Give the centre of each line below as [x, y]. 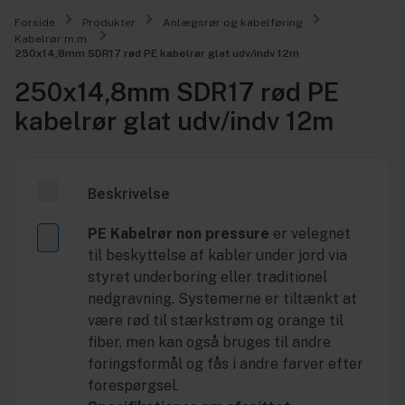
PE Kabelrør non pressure [179, 234]
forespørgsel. [133, 386]
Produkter [109, 23]
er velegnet [310, 234]
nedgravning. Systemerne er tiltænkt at [222, 299]
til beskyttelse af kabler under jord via [217, 255]
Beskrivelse [129, 194]
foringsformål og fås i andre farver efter [226, 364]
